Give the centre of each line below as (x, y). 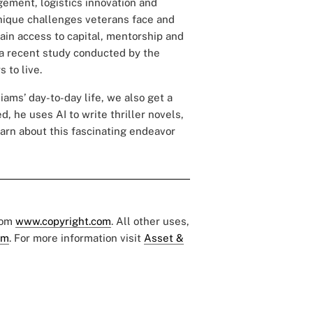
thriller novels (146, 115)
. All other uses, (150, 221)
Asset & (164, 238)
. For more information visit (77, 238)
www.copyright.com (63, 221)
